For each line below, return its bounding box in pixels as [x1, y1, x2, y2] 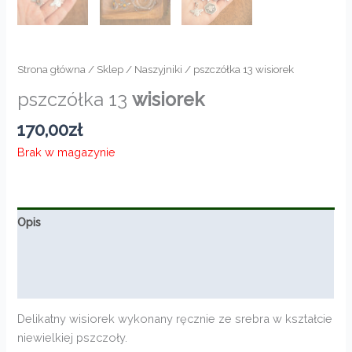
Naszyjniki [134, 62, 183, 75]
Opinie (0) [17, 276, 70, 290]
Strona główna [17, 62, 86, 75]
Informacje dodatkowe [17, 245, 141, 259]
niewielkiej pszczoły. [17, 331, 128, 345]
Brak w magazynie [17, 145, 116, 159]
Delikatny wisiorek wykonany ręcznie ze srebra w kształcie [17, 312, 333, 326]
